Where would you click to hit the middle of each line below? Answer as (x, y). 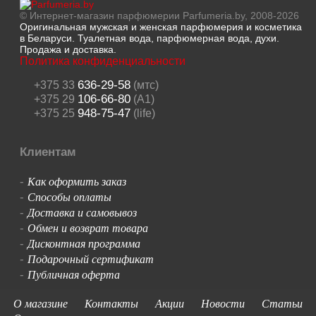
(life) (142, 113)
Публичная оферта (73, 274)
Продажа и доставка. (68, 49)
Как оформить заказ (77, 181)
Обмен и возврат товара (87, 227)
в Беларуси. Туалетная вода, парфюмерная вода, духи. (149, 38)
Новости (223, 303)
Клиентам (48, 152)
